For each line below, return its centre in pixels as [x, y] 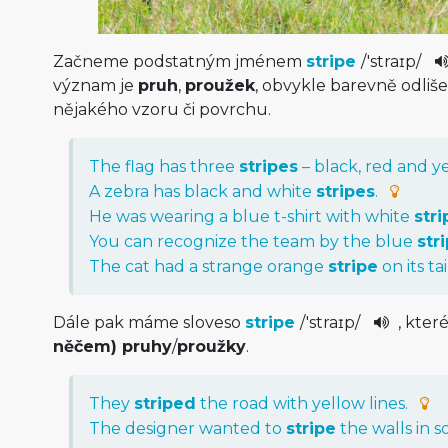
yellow [338, 404]
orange [295, 267]
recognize [196, 242]
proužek [219, 86]
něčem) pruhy [112, 347]
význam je [95, 86]
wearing [182, 217]
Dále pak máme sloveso [148, 323]
